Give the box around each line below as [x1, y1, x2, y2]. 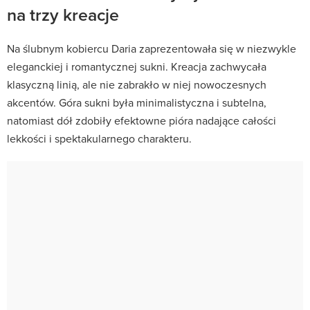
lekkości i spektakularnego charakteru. [7, 130, 192, 146]
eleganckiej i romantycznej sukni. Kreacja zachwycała [7, 58, 266, 74]
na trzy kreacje [7, 1, 119, 27]
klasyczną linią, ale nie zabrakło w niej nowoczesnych [7, 76, 266, 92]
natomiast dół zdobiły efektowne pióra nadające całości [7, 112, 276, 128]
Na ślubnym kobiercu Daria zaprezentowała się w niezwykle [7, 40, 296, 56]
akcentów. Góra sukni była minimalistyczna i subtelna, [7, 94, 266, 110]
